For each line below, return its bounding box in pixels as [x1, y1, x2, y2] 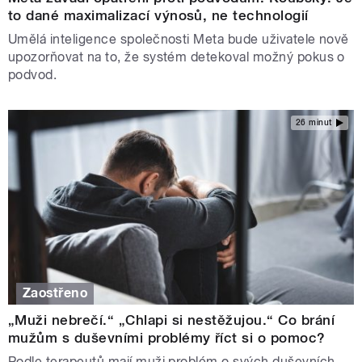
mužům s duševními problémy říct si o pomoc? [8, 330, 326, 347]
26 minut [295, 118, 332, 128]
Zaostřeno [23, 285, 88, 301]
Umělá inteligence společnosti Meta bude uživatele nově [8, 31, 349, 47]
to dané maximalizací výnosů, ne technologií [8, 6, 309, 23]
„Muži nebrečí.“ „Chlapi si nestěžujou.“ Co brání [8, 312, 335, 329]
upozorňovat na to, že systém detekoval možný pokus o [8, 48, 345, 65]
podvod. [8, 66, 57, 82]
